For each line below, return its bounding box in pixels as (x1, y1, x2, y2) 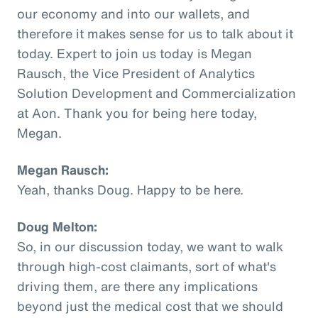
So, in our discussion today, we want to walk (17, 236, 283, 256)
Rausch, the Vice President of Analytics (17, 63, 255, 82)
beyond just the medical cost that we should (17, 296, 283, 315)
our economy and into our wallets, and (17, 4, 250, 23)
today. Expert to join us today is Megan (17, 43, 252, 62)
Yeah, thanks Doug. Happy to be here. (17, 180, 243, 199)
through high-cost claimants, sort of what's (17, 256, 276, 275)
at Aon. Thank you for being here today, (17, 103, 257, 122)
